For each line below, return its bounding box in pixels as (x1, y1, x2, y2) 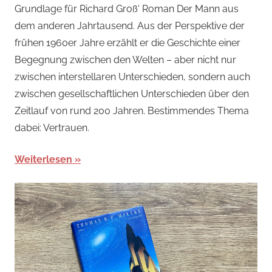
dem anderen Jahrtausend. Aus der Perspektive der (15, 19, 245, 32)
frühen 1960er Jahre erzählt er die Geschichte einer (15, 36, 240, 49)
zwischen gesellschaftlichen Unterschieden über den (15, 87, 249, 100)
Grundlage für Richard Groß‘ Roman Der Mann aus (15, 2, 239, 15)
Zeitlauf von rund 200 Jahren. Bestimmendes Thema (15, 104, 249, 117)
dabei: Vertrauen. (15, 121, 89, 134)
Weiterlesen (15, 153, 72, 165)
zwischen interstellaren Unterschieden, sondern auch (15, 70, 250, 83)
